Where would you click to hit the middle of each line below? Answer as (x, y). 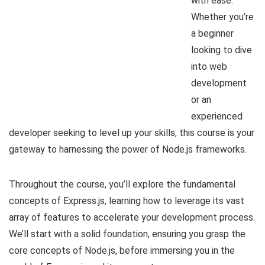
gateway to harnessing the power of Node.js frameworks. (128, 149)
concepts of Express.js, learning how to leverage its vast (127, 201)
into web (209, 66)
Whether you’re (222, 17)
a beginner (212, 33)
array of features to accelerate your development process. (132, 217)
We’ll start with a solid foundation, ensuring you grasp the (127, 234)
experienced (217, 116)
